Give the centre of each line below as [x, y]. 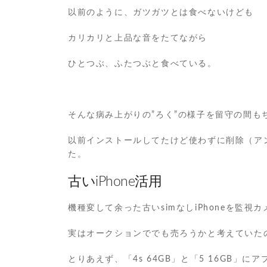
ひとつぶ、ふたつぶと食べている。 [142, 64]
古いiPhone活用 [115, 181]
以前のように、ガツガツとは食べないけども [161, 13]
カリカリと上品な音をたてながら [138, 38]
